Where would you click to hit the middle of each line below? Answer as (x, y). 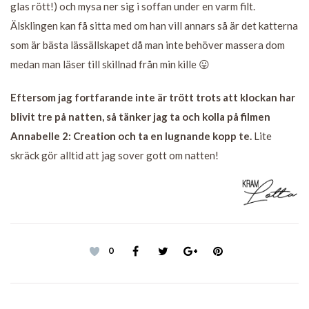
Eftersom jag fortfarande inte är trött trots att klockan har (153, 97)
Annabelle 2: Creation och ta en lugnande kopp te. (131, 136)
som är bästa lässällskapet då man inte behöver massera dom (148, 44)
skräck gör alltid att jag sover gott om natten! (114, 155)
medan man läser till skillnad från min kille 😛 (110, 64)
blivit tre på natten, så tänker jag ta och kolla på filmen (140, 116)
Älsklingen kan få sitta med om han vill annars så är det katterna (154, 25)
